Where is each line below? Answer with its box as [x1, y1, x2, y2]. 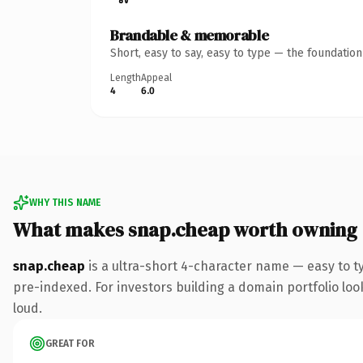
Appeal [141, 71, 172, 83]
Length [110, 71, 141, 83]
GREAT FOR [45, 337, 95, 349]
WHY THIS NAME [29, 196, 100, 208]
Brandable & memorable [110, 24, 269, 45]
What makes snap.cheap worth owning [13, 216, 357, 243]
